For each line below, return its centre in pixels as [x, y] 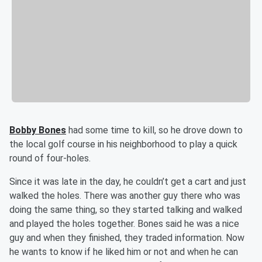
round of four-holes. [50, 158]
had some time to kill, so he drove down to [154, 130]
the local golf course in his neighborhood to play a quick [123, 144]
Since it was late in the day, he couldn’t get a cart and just [128, 182]
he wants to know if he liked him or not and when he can [124, 252]
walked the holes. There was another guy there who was [125, 196]
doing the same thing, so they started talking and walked [126, 210]
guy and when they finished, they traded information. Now [127, 238]
